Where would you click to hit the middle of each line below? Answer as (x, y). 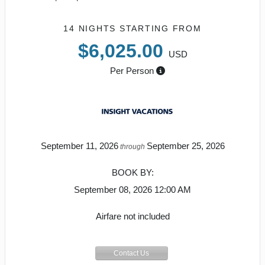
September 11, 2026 (79, 146)
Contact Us (131, 253)
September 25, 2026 (185, 146)
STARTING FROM (160, 28)
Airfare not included (132, 216)
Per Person (132, 71)
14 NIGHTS (91, 28)
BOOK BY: (132, 172)
